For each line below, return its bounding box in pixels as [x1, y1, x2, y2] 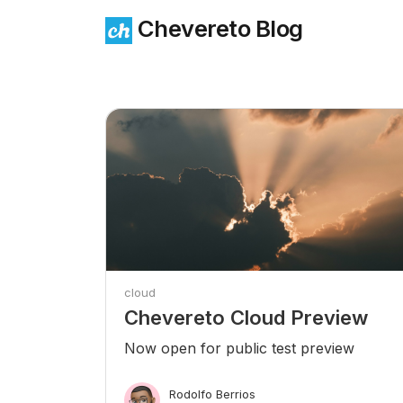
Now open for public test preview [124, 339, 354, 357]
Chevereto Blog [132, 14, 303, 42]
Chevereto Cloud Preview [124, 306, 368, 329]
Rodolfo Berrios [169, 387, 255, 401]
